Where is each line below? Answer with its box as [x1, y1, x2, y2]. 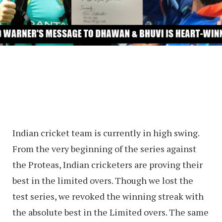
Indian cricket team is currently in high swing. [12, 127, 199, 139]
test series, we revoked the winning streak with [12, 190, 204, 203]
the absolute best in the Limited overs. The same [12, 206, 209, 219]
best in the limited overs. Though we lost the [12, 174, 193, 187]
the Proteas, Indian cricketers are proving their [12, 159, 203, 171]
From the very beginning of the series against [12, 143, 196, 155]
